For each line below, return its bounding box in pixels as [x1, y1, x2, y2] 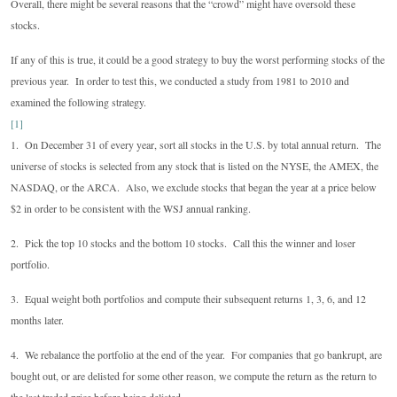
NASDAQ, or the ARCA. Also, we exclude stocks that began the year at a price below [11, 180, 377, 194]
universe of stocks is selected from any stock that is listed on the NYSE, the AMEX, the [11, 159, 378, 173]
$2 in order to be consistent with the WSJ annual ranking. [11, 201, 251, 215]
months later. [11, 313, 64, 327]
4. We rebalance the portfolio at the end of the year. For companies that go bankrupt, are [11, 347, 382, 362]
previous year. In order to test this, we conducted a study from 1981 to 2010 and [11, 74, 349, 88]
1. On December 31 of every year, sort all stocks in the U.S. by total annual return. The [11, 137, 381, 152]
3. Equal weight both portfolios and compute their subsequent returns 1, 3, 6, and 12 [11, 292, 366, 306]
